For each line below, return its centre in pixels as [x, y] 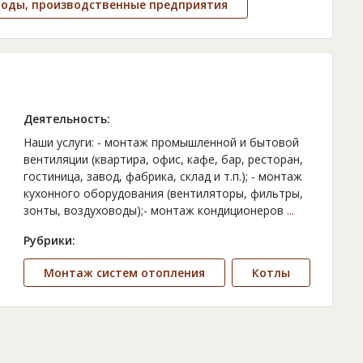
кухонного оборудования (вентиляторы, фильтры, [163, 194]
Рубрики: [49, 241]
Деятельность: [66, 119]
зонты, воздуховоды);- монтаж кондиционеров [155, 211]
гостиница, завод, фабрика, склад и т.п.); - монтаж [162, 177]
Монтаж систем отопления [124, 273]
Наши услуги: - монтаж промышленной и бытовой [161, 143]
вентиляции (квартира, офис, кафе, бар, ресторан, [163, 160]
